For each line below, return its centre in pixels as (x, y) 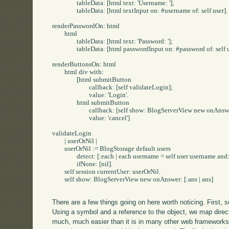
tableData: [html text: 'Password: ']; (65, 41)
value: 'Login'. (71, 95)
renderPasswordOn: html (86, 26)
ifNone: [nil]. (65, 164)
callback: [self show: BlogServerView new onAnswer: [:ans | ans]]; (71, 110)
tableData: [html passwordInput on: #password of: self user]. (65, 49)
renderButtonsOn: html (84, 64)
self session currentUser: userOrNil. (59, 171)
